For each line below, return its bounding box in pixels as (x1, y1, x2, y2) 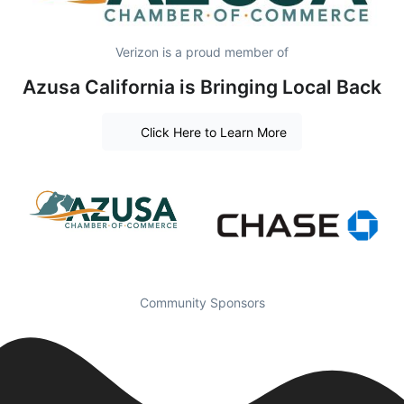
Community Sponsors (139, 294, 265, 310)
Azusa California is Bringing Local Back (23, 75, 381, 98)
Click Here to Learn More (140, 124, 287, 140)
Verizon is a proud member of (115, 43, 289, 60)
